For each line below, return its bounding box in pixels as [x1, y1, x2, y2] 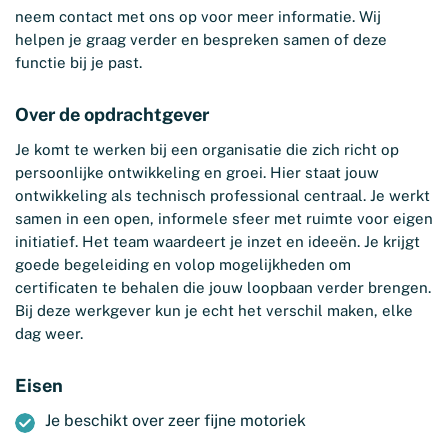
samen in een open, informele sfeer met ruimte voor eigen [15, 210, 433, 227]
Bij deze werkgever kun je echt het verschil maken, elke [15, 302, 413, 319]
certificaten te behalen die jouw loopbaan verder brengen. [15, 279, 431, 296]
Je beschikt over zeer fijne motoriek [45, 411, 306, 430]
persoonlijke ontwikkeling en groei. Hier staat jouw [15, 164, 379, 181]
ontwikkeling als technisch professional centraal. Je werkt [15, 187, 430, 204]
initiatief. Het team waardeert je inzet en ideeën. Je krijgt [15, 233, 420, 250]
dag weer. [15, 325, 83, 342]
